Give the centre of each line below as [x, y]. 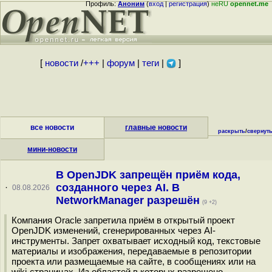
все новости [52, 127]
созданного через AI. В [117, 188]
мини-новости [52, 149]
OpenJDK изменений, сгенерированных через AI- [114, 230]
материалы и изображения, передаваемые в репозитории [131, 251]
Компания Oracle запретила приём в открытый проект [123, 220]
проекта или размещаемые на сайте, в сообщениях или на [134, 261]
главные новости [156, 127]
